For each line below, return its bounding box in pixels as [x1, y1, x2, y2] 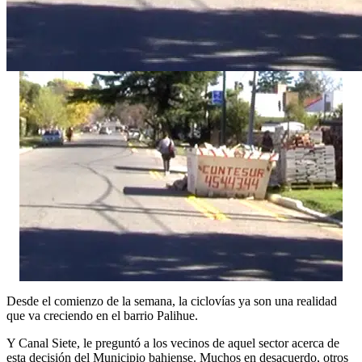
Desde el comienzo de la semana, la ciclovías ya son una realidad [6, 293, 337, 308]
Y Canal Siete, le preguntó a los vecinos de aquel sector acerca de [6, 335, 339, 350]
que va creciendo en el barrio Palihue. [6, 308, 198, 322]
